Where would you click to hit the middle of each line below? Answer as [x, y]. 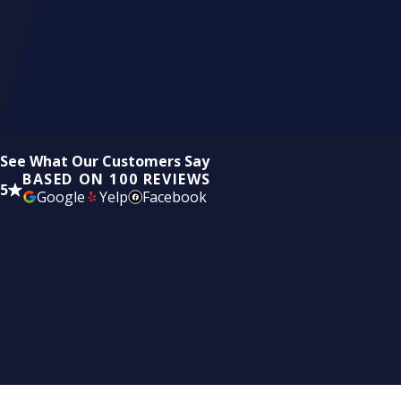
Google [61, 196]
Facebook [175, 196]
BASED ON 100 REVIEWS [117, 179]
